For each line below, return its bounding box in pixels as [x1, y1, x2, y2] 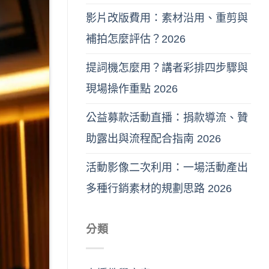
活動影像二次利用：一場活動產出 [86, 162, 248, 174]
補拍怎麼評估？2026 [86, 33, 186, 46]
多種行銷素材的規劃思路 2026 [86, 183, 232, 195]
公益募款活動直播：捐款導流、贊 [86, 112, 248, 124]
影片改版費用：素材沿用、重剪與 [86, 12, 248, 25]
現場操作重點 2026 [86, 83, 178, 95]
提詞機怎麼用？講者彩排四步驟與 [86, 62, 248, 74]
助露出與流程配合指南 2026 [86, 133, 221, 145]
